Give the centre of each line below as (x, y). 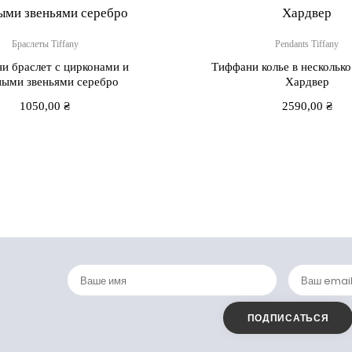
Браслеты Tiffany (45, 44)
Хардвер (307, 81)
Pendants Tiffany (307, 44)
